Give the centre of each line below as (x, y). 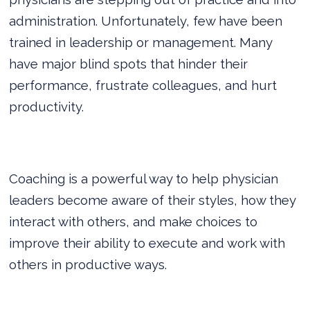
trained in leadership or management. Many (141, 42)
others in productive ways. (88, 264)
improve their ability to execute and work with (147, 243)
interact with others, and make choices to (134, 221)
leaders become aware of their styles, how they (153, 200)
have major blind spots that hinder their (129, 63)
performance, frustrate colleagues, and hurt (143, 85)
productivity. (47, 106)
